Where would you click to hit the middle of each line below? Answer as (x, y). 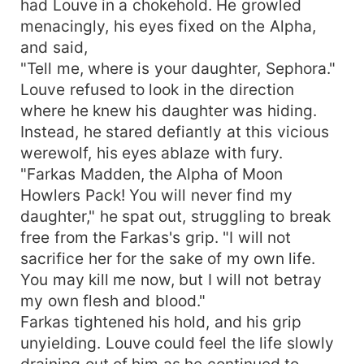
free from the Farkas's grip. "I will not (156, 237)
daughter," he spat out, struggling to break (175, 216)
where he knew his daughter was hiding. (169, 110)
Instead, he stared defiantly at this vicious (175, 131)
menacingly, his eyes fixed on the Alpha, (168, 26)
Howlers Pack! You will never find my (156, 195)
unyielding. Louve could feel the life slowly (177, 342)
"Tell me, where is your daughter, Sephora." (178, 68)
